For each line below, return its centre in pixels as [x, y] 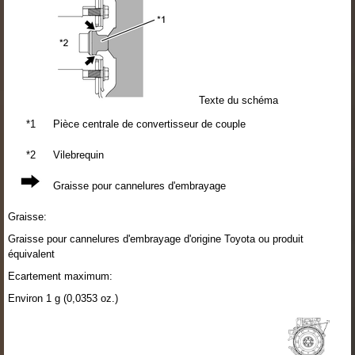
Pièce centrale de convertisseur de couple [149, 124]
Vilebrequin [78, 155]
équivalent [31, 254]
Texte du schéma [237, 100]
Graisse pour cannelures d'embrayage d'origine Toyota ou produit [156, 239]
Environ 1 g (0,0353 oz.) [63, 298]
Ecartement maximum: [60, 276]
